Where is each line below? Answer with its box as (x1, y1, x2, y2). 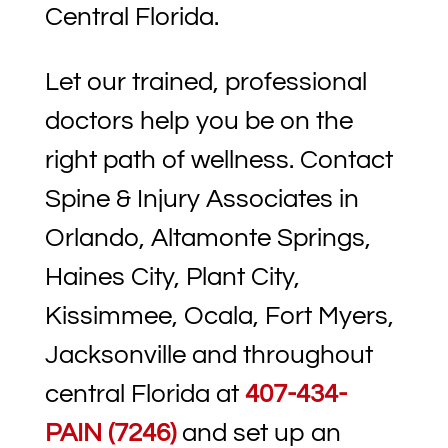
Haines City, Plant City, (44, 264, 300, 291)
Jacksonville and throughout (44, 342, 373, 369)
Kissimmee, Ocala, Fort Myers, (44, 303, 394, 330)
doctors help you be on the (44, 108, 353, 135)
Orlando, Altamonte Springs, (44, 225, 371, 252)
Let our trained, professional (44, 69, 367, 96)
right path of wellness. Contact (44, 147, 393, 174)
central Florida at (44, 381, 245, 408)
